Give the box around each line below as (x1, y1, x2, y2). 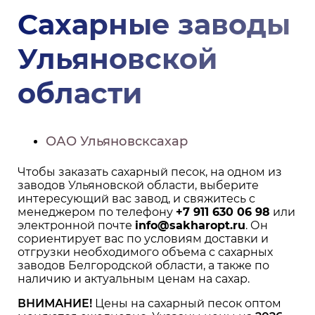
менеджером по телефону (18, 205, 176, 219)
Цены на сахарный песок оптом (92, 297, 281, 311)
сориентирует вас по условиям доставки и (18, 232, 269, 246)
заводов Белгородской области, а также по (18, 259, 269, 273)
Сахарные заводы (18, 7, 290, 42)
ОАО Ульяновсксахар (46, 134, 188, 150)
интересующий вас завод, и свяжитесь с (18, 192, 255, 206)
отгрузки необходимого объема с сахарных (18, 245, 273, 259)
